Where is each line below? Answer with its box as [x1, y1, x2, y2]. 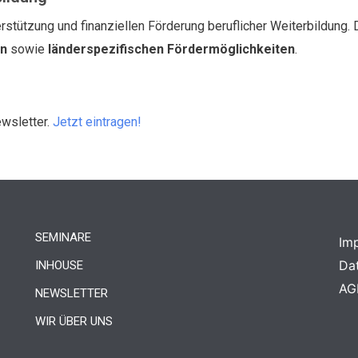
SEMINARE [34, 229, 91, 245]
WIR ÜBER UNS [34, 313, 113, 328]
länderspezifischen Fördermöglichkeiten [48, 41, 295, 57]
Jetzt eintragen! [53, 113, 141, 129]
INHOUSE [34, 257, 83, 272]
